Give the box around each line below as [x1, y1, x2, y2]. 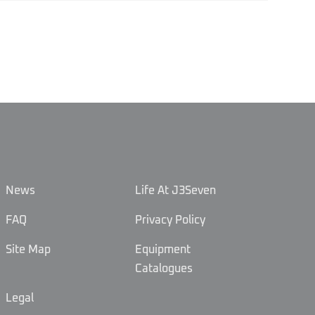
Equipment [134, 244, 191, 256]
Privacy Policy [134, 214, 205, 226]
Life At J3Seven [134, 185, 216, 197]
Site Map [5, 244, 51, 256]
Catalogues [134, 263, 193, 275]
